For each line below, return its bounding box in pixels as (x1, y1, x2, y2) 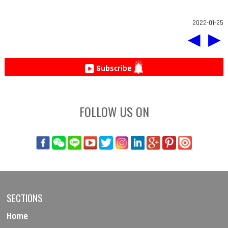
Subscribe (96, 63, 132, 74)
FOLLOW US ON (79, 102, 149, 121)
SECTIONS (7, 190, 43, 205)
